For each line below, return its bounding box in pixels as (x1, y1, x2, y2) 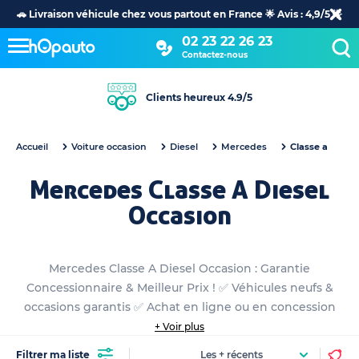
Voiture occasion (71, 141, 147, 152)
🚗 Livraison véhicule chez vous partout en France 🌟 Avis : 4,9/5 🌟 (17, 7, 342, 20)
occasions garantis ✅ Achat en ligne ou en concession (23, 300, 336, 314)
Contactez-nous (181, 49, 248, 60)
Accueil (16, 141, 48, 152)
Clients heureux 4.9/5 (145, 91, 252, 103)
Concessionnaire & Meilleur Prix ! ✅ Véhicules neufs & (26, 280, 333, 295)
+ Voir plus (155, 321, 204, 333)
